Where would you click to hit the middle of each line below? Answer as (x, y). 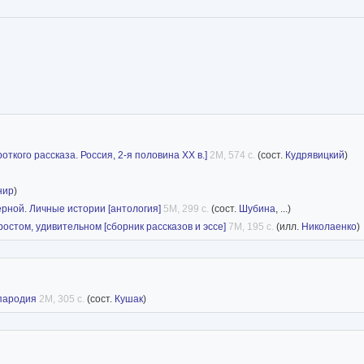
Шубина (257, 208)
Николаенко (329, 226)
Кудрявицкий (315, 155)
